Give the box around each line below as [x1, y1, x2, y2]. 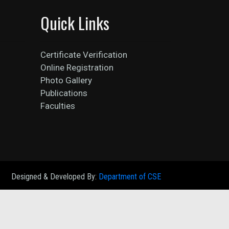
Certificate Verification [40, 50, 127, 60]
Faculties [40, 101, 75, 111]
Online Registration [40, 62, 113, 73]
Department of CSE [99, 172, 161, 181]
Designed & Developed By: [11, 172, 99, 181]
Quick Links [40, 11, 109, 35]
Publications [40, 88, 87, 98]
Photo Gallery [40, 75, 92, 85]
